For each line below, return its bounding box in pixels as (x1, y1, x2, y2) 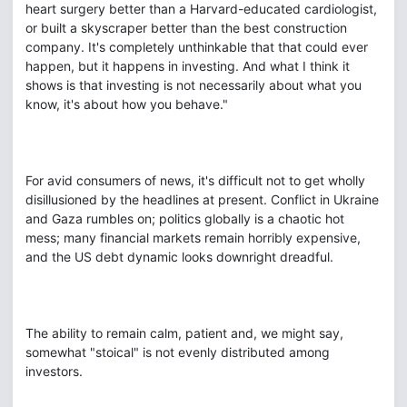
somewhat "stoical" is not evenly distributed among (25, 344, 330, 360)
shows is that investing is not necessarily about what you (25, 77, 362, 93)
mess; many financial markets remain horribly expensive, (25, 230, 361, 245)
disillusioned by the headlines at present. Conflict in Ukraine (25, 192, 379, 207)
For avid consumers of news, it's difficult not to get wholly (25, 173, 365, 188)
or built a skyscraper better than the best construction (25, 20, 347, 35)
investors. (25, 363, 83, 379)
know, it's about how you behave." (25, 96, 228, 112)
